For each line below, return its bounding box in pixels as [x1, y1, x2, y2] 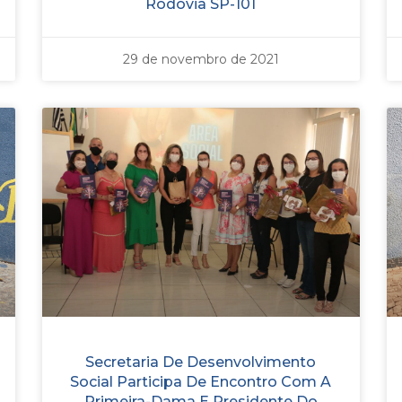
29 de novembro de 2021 [122, 50, 279, 67]
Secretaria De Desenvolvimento [85, 353, 317, 371]
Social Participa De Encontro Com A [70, 372, 332, 390]
